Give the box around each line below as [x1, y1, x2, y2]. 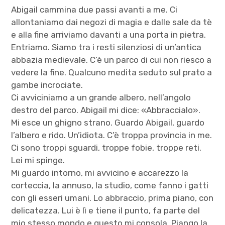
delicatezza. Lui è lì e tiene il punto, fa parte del [11, 205, 200, 215]
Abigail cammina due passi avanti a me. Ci [11, 4, 178, 15]
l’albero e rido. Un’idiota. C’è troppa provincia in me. [11, 130, 212, 140]
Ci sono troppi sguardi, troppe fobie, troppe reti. [11, 142, 202, 153]
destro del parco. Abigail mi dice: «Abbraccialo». [11, 104, 201, 115]
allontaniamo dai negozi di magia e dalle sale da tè [11, 17, 212, 27]
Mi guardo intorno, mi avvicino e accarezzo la [11, 167, 189, 178]
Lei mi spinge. [11, 155, 65, 165]
